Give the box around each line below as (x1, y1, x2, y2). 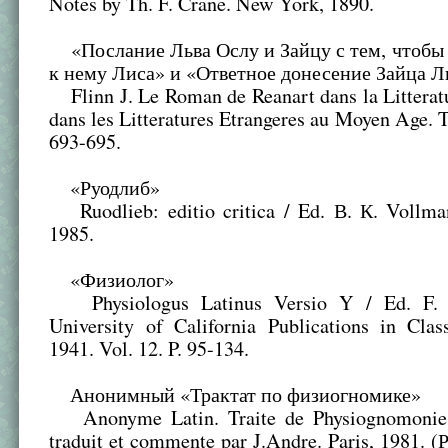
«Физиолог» (49, 266, 175, 294)
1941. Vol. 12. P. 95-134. (49, 335, 250, 363)
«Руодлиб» (49, 174, 161, 202)
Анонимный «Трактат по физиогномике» (49, 381, 422, 409)
